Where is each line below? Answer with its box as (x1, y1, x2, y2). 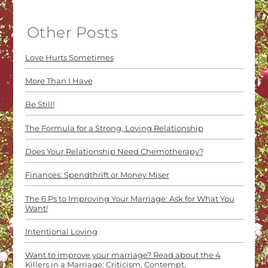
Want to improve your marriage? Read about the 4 (25, 250, 221, 260)
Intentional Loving (25, 226, 98, 236)
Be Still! (25, 99, 54, 109)
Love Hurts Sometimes (25, 52, 114, 62)
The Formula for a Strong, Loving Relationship (25, 123, 203, 133)
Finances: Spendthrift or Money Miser (25, 170, 169, 180)
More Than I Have (25, 76, 93, 86)
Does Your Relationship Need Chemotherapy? (25, 146, 203, 156)
